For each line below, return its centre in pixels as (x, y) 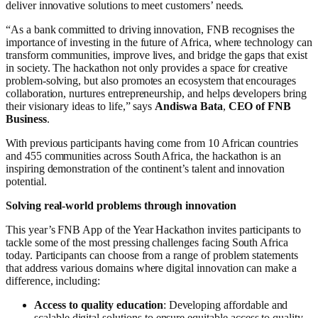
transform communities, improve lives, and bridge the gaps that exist (157, 55)
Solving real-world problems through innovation (121, 205)
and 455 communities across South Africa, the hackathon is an (144, 155)
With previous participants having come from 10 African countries (152, 143)
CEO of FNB (260, 106)
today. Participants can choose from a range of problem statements (152, 255)
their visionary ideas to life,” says (81, 106)
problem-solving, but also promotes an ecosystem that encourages (151, 80)
